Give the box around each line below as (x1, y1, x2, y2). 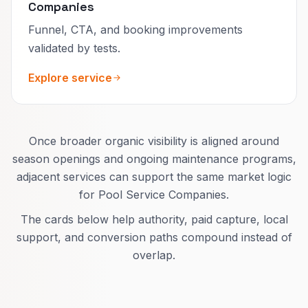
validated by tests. (28, 41, 120, 55)
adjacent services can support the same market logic (16, 169, 291, 184)
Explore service (28, 70, 112, 85)
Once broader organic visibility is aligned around (29, 133, 279, 148)
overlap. (133, 247, 175, 262)
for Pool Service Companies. (79, 187, 229, 201)
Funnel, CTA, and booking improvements (28, 22, 243, 36)
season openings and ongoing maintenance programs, (12, 151, 296, 166)
